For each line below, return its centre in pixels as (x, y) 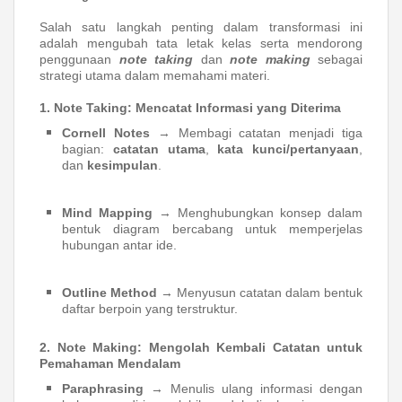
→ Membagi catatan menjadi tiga (256, 133)
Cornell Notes (106, 133)
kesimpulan (122, 165)
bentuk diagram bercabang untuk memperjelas (212, 229)
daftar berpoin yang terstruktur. (150, 309)
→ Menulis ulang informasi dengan (253, 389)
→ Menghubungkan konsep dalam (258, 213)
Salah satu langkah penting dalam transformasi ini (201, 27)
